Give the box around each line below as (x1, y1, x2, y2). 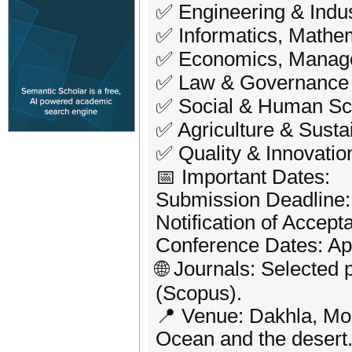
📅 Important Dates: (156, 166, 330, 188)
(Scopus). (156, 282, 242, 304)
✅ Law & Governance (156, 71, 349, 93)
